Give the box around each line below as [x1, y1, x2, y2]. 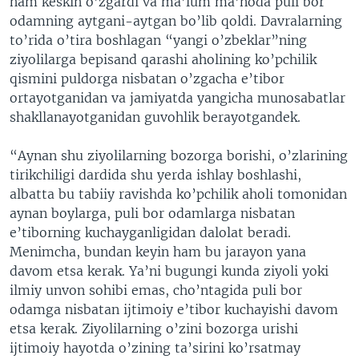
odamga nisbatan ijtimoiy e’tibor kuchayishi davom [10, 301, 338, 317]
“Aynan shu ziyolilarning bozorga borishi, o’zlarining [10, 147, 348, 163]
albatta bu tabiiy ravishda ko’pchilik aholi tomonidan [10, 186, 347, 202]
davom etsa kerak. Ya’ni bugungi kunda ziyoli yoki [10, 263, 329, 279]
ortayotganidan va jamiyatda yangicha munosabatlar [10, 90, 345, 106]
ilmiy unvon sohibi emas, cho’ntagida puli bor [10, 282, 302, 298]
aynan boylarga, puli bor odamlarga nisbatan [10, 205, 295, 221]
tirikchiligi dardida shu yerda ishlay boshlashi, [10, 167, 301, 183]
